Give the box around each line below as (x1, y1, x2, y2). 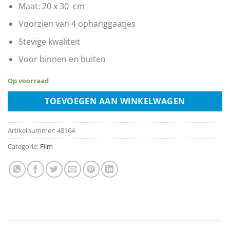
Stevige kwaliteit (18, 35, 80, 47)
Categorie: (8, 141, 40, 151)
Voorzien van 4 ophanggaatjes (18, 18, 136, 30)
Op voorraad (8, 76, 49, 86)
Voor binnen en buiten (18, 53, 106, 65)
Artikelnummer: (8, 125, 57, 135)
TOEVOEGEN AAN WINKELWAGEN (45, 95, 185, 107)
